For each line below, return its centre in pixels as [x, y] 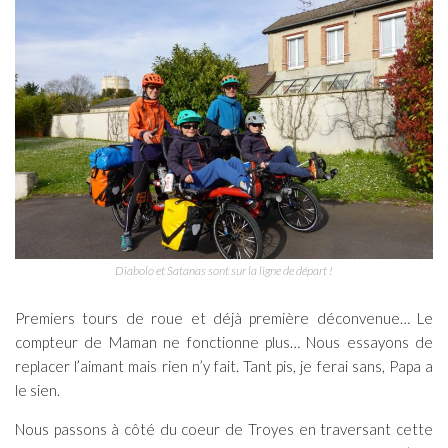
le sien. [37, 390]
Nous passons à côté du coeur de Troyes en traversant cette [224, 429]
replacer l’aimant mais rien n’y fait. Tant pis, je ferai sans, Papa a [224, 366]
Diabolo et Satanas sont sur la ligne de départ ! [224, 271]
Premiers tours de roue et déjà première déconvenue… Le [224, 318]
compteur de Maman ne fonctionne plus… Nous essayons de [224, 342]
